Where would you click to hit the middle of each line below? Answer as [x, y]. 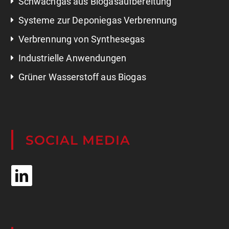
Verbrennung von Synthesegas [82, 26]
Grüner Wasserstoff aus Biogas [82, 63]
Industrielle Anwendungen [72, 44]
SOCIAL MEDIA [78, 127]
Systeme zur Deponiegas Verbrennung [98, 7]
